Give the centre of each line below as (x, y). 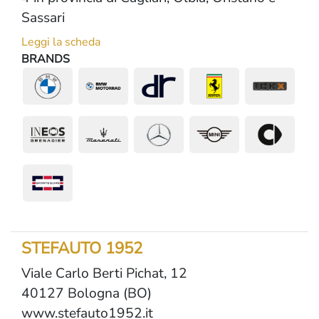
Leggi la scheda (61, 42)
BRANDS (46, 59)
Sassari (43, 18)
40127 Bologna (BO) (87, 293)
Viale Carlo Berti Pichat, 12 (104, 273)
